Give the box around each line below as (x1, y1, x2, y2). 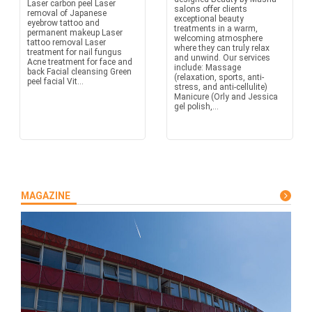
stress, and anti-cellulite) (174, 82, 267, 92)
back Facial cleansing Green (26, 67, 132, 77)
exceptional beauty (174, 14, 244, 24)
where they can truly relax (174, 43, 270, 53)
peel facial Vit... (26, 77, 84, 86)
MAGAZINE (21, 190, 70, 201)
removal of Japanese (26, 8, 107, 18)
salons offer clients (174, 4, 247, 14)
